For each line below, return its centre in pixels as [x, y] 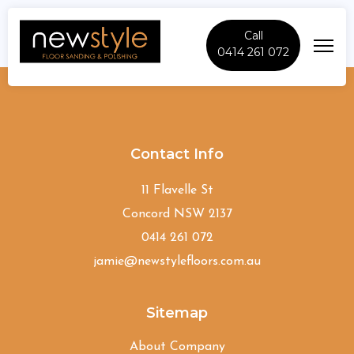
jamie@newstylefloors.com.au [177, 262]
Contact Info [177, 154]
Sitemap [177, 313]
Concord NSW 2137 [177, 214]
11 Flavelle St [177, 190]
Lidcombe [177, 57]
